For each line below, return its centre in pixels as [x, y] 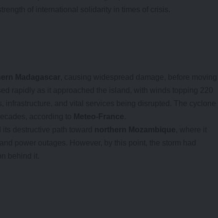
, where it [191, 130]
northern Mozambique [135, 130]
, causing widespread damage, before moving [139, 77]
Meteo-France [99, 117]
